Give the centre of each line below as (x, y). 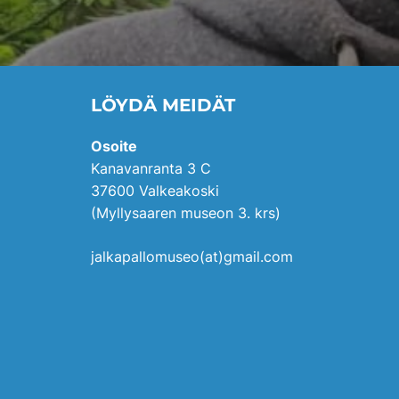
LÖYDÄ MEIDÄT (163, 105)
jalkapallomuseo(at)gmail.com (192, 256)
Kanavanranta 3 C (151, 168)
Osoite (114, 146)
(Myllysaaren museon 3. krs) (186, 212)
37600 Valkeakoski (155, 190)
